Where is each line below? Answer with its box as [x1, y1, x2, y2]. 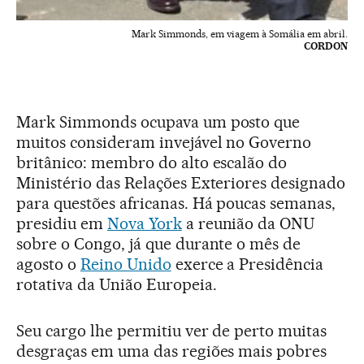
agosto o [16, 253, 80, 274]
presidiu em [16, 213, 107, 233]
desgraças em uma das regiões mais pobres [16, 340, 327, 361]
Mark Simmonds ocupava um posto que [16, 111, 301, 132]
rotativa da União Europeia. [16, 274, 217, 294]
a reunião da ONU [181, 213, 315, 233]
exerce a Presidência [171, 253, 324, 274]
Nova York [106, 213, 182, 233]
